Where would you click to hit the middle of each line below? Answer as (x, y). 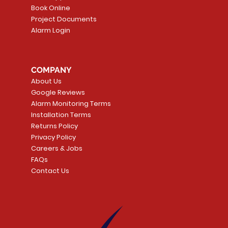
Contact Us (50, 171)
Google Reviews (58, 93)
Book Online (51, 8)
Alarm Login (51, 31)
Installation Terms (61, 115)
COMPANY (52, 70)
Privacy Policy (54, 137)
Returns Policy (55, 126)
